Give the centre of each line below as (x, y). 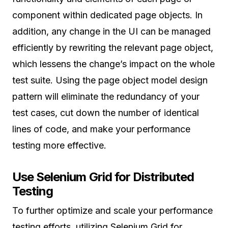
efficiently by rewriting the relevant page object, (113, 48)
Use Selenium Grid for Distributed (103, 177)
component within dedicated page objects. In (107, 15)
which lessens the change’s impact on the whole (113, 64)
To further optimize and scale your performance (112, 211)
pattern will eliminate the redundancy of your (106, 97)
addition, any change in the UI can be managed (111, 32)
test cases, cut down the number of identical (106, 113)
